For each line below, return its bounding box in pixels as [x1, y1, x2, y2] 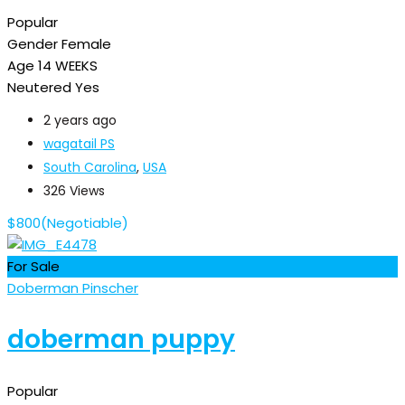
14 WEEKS [38, 55, 98, 75]
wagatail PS [43, 134, 115, 153]
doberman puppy [7, 321, 235, 357]
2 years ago [43, 110, 117, 129]
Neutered [7, 77, 71, 97]
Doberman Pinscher [7, 278, 138, 297]
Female [61, 33, 111, 53]
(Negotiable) [41, 212, 128, 232]
